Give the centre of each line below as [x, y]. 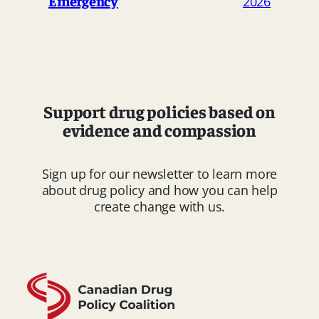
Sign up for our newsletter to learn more [159, 174]
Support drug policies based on [159, 111]
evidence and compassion [159, 130]
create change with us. [159, 207]
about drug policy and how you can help [159, 190]
